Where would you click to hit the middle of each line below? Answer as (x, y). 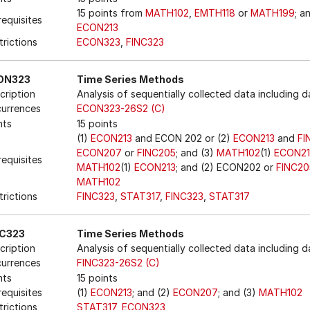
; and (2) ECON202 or (226, 167)
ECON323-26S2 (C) (121, 108)
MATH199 (273, 13)
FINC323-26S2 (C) (118, 263)
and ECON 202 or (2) (183, 138)
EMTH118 (215, 13)
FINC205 (156, 153)
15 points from (111, 13)
